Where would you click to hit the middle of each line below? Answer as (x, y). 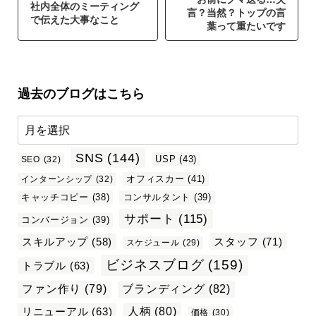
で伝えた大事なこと (74, 19)
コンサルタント (157, 197)
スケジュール (153, 242)
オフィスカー (156, 179)
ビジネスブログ (155, 265)
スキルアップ (55, 242)
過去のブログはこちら (81, 93)
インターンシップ (56, 180)
